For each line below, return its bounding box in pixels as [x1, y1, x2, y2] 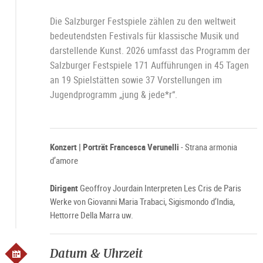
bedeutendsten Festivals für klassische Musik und [49, 29, 239, 42]
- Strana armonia [178, 141, 237, 153]
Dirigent [49, 182, 80, 194]
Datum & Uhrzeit [49, 245, 143, 261]
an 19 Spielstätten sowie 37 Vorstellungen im [49, 73, 222, 86]
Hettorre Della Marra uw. [49, 209, 133, 221]
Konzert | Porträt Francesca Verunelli [49, 141, 179, 153]
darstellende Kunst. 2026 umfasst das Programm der [49, 44, 250, 57]
